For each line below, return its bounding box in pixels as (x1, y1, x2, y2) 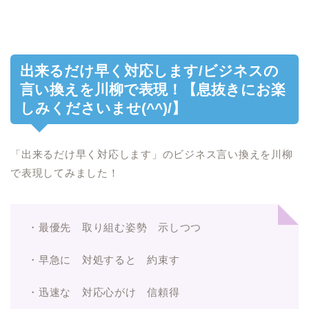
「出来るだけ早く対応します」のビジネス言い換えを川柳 (10, 148, 293, 160)
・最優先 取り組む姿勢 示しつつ (28, 221, 202, 233)
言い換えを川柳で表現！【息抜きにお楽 (20, 81, 286, 97)
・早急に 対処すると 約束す (28, 253, 180, 266)
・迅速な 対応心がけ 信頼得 (28, 286, 180, 298)
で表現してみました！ (10, 166, 119, 179)
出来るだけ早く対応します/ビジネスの (20, 62, 279, 79)
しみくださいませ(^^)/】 (20, 99, 186, 116)
